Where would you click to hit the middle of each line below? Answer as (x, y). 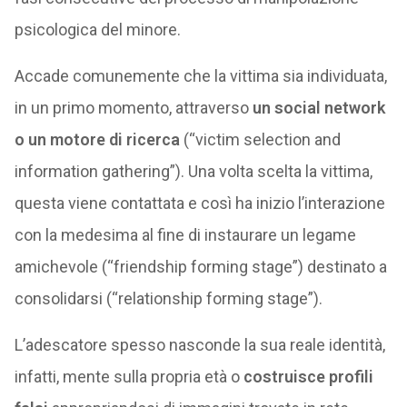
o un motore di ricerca (97, 139)
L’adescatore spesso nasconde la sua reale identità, (199, 345)
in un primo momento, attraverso (133, 108)
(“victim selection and (260, 139)
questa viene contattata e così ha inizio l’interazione (199, 203)
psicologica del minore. (97, 30)
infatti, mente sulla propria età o (129, 377)
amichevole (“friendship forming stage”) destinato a (200, 267)
